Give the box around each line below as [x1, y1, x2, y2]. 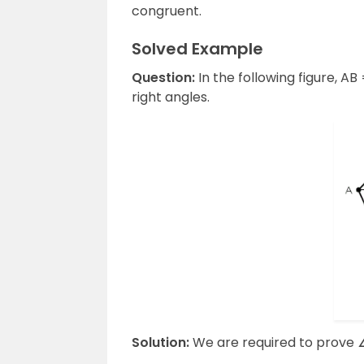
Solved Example [132, 37, 263, 60]
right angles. [132, 88, 210, 106]
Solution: [132, 333, 189, 353]
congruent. [132, 2, 201, 20]
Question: [132, 68, 198, 87]
